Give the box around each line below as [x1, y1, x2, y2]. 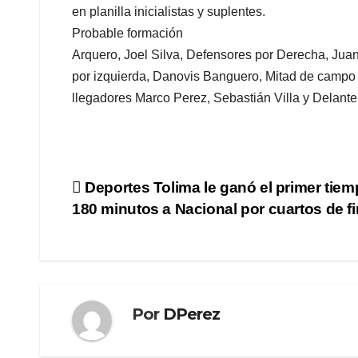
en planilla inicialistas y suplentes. [72, 5, 265, 19]
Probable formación [72, 26, 183, 41]
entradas [71, 243, 177, 275]
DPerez [163, 304, 220, 324]
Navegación [71, 177, 216, 209]
